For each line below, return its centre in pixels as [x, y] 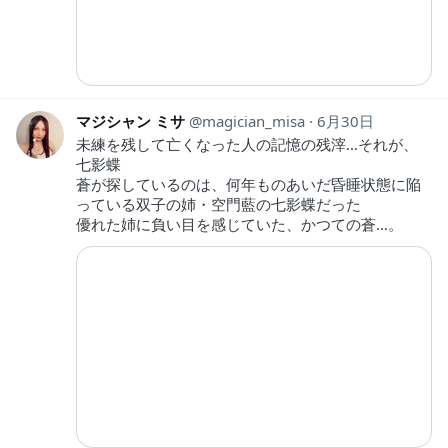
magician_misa [253, 121]
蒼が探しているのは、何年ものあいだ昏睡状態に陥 [248, 184]
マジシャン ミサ [130, 121]
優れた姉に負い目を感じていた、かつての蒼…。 [239, 224]
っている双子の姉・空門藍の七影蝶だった [218, 204]
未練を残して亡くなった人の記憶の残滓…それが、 [247, 144]
